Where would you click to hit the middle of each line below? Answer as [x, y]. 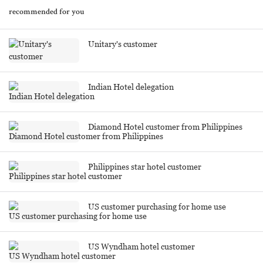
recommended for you [47, 13]
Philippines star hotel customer [145, 167]
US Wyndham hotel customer [141, 247]
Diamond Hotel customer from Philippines [165, 127]
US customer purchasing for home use [157, 207]
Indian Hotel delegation [131, 87]
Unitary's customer [123, 44]
